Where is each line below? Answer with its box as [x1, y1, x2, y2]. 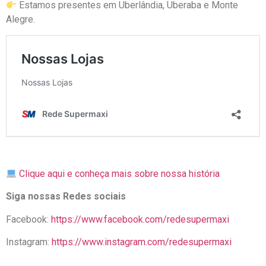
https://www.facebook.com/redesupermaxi [51, 213, 229, 225]
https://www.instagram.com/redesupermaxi [49, 236, 232, 248]
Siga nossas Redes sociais [6, 191, 126, 202]
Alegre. [6, 14, 35, 26]
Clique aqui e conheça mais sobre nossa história [19, 167, 220, 179]
